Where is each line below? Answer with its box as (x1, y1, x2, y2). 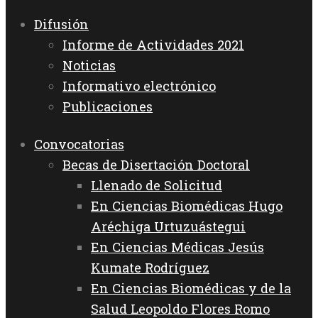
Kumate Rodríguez (91, 259, 209, 277)
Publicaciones (62, 98, 153, 116)
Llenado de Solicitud (91, 177, 222, 194)
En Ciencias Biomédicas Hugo (91, 197, 283, 215)
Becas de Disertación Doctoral (62, 156, 250, 174)
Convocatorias (34, 136, 124, 153)
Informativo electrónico (62, 77, 216, 95)
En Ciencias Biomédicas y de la (91, 280, 291, 297)
